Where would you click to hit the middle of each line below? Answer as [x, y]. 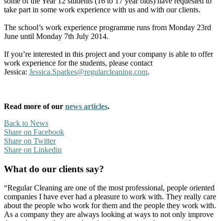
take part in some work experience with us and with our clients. [103, 9]
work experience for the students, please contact [78, 63]
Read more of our [35, 106]
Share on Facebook [34, 132]
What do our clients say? [54, 169]
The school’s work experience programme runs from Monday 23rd [108, 27]
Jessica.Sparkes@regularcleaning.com [88, 72]
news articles [86, 106]
